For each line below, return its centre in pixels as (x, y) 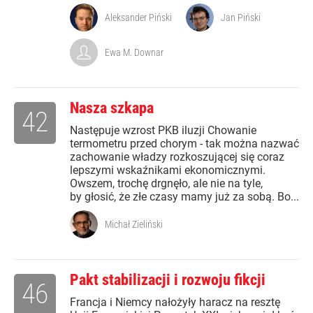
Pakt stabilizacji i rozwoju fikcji (168, 280)
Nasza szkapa (112, 108)
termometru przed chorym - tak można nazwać (184, 144)
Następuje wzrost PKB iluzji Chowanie (163, 131)
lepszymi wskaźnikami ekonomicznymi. (168, 170)
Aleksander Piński (138, 18)
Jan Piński (241, 18)
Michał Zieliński (134, 225)
